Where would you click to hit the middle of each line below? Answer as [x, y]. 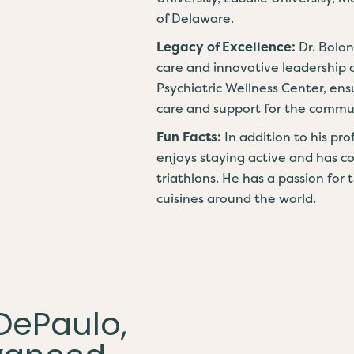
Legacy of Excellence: [228, 46]
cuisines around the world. [236, 198]
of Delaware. [195, 18]
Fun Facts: [190, 136]
